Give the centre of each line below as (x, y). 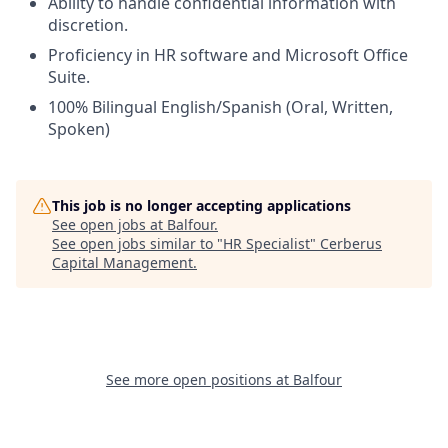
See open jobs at (109, 224)
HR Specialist (266, 243)
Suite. (69, 77)
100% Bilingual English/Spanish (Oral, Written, (220, 107)
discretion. (88, 25)
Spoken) (79, 129)
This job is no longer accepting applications (201, 205)
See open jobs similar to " (137, 243)
